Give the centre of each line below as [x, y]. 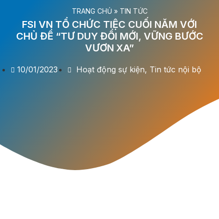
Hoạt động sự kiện [111, 69]
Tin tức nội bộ [176, 69]
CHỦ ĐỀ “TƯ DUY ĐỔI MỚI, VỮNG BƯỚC [109, 36]
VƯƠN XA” [109, 48]
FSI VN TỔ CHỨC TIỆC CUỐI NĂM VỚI [109, 24]
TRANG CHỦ [92, 11]
